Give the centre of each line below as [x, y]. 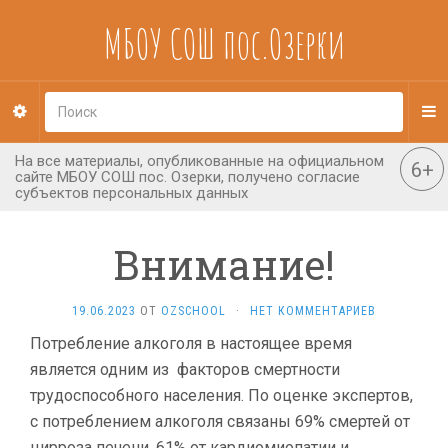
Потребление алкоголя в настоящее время [191, 343]
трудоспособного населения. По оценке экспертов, [221, 395]
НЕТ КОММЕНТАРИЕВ [313, 311]
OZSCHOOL [193, 311]
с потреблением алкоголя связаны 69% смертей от [220, 421]
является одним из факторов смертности [185, 369]
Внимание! [224, 264]
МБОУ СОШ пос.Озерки [224, 43]
